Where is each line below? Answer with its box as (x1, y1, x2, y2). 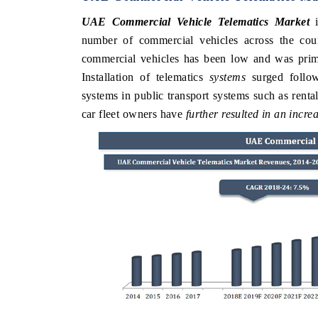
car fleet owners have (81, 107, 186, 120)
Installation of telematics (81, 70, 209, 83)
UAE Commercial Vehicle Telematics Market (81, 15, 310, 28)
